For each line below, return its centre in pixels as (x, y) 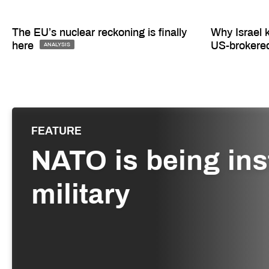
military (81, 195)
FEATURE (56, 131)
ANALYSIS (57, 45)
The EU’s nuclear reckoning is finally (99, 32)
